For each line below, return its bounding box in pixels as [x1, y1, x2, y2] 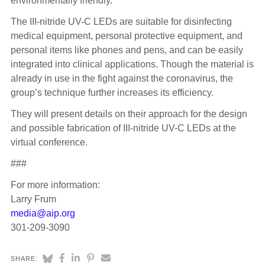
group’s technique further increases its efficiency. [10, 88, 214, 98]
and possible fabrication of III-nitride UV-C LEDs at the [10, 123, 236, 134]
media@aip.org [10, 208, 75, 219]
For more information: [10, 180, 100, 190]
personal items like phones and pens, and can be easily [10, 45, 243, 56]
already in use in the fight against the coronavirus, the [10, 73, 233, 84]
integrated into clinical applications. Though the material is [10, 59, 254, 70]
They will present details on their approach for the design [10, 109, 247, 119]
